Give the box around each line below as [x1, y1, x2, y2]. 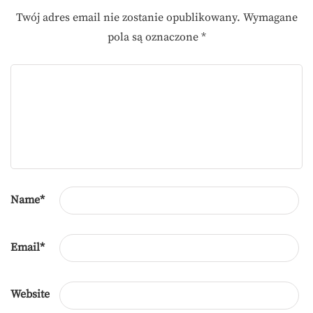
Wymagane [242, 10, 298, 24]
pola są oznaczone [107, 30, 201, 44]
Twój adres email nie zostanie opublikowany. [15, 10, 240, 24]
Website [10, 287, 50, 302]
